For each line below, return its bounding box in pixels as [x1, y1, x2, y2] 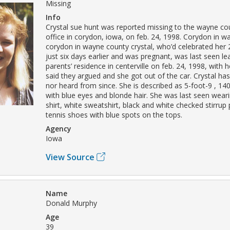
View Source [46, 151, 94, 163]
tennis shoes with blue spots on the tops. [46, 109, 182, 120]
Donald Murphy [46, 198, 97, 208]
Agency [46, 123, 71, 133]
